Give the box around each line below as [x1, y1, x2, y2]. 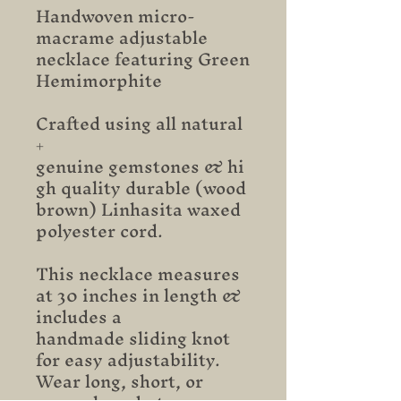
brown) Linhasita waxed [36, 190, 241, 229]
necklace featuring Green [36, 39, 250, 79]
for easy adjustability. [36, 340, 220, 380]
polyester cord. [36, 211, 163, 251]
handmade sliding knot [36, 319, 230, 358]
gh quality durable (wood [36, 168, 246, 208]
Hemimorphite [36, 61, 162, 100]
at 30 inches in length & [36, 276, 241, 315]
